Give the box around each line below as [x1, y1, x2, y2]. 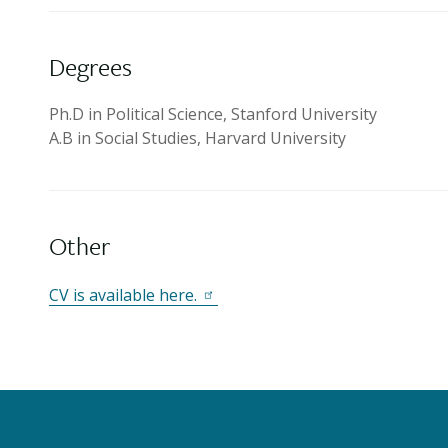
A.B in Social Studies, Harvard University [49, 127, 346, 149]
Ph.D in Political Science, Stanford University [49, 103, 377, 125]
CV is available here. [49, 284, 197, 306]
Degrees [49, 49, 132, 84]
